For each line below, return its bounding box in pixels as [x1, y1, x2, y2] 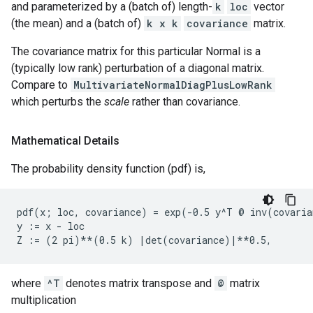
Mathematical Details [11, 134, 119, 147]
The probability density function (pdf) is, [11, 162, 205, 175]
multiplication [11, 293, 76, 307]
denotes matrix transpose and [63, 277, 214, 290]
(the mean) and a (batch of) [11, 17, 144, 30]
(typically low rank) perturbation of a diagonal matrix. [11, 61, 264, 75]
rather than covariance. [129, 95, 240, 108]
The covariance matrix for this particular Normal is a [11, 45, 261, 58]
